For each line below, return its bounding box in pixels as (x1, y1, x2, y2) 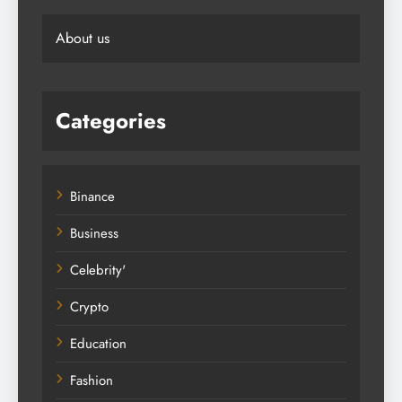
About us (56, 27, 109, 48)
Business (70, 223, 118, 243)
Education (70, 333, 127, 354)
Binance (70, 186, 115, 206)
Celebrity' (70, 259, 126, 280)
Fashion (70, 370, 113, 390)
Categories (56, 104, 166, 136)
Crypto (70, 296, 109, 317)
